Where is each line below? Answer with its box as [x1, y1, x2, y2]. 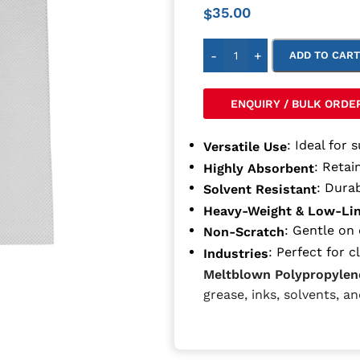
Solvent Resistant [203, 181, 317, 197]
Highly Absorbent [203, 160, 315, 175]
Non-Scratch [203, 223, 285, 239]
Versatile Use [203, 138, 288, 154]
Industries [203, 245, 269, 260]
